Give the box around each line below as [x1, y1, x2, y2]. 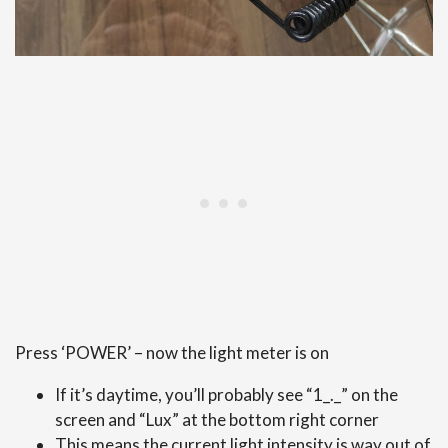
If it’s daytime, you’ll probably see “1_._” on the [55, 383, 398, 405]
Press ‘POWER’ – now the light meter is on [15, 341, 329, 363]
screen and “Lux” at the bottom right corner [55, 408, 379, 430]
